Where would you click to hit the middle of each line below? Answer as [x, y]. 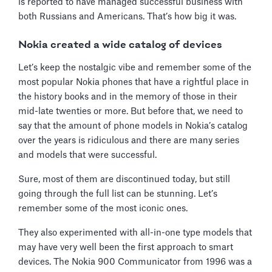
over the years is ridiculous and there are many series [129, 140]
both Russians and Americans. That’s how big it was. [128, 16]
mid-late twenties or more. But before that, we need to [131, 111]
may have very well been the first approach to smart [126, 247]
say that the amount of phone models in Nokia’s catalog [133, 126]
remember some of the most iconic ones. [103, 208]
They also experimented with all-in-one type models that [135, 233]
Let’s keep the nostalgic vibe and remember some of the [135, 67]
